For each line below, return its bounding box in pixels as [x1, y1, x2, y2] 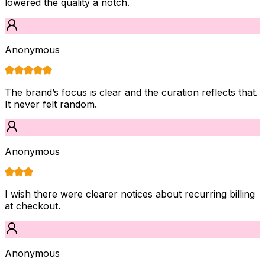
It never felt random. [5, 98, 97, 110]
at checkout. [5, 199, 60, 212]
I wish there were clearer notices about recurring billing [5, 188, 255, 200]
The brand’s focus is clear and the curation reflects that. [5, 86, 258, 98]
